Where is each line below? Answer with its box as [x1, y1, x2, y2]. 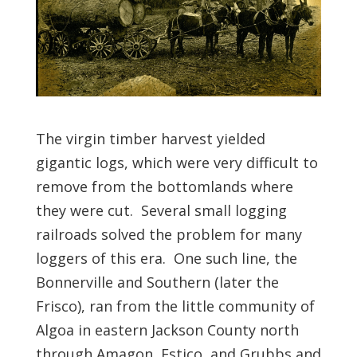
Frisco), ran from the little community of [35, 296, 315, 316]
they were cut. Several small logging [35, 200, 287, 220]
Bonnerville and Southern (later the [35, 272, 279, 292]
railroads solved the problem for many [35, 224, 302, 244]
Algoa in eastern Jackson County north [35, 320, 299, 339]
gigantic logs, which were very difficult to [35, 152, 318, 172]
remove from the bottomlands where [35, 176, 293, 196]
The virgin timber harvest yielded [35, 128, 265, 148]
